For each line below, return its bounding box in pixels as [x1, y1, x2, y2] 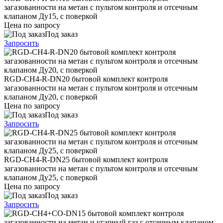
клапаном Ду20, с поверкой [4, 92, 98, 101]
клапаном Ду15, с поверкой [4, 11, 98, 20]
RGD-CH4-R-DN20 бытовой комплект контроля [4, 74, 168, 83]
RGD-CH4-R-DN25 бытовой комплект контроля [4, 155, 168, 164]
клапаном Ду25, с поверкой [4, 173, 98, 182]
